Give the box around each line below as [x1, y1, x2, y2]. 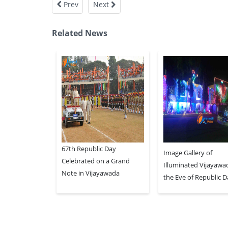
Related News [52, 27, 107, 39]
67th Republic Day [62, 144, 116, 154]
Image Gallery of [163, 148, 213, 158]
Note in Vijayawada [62, 168, 120, 178]
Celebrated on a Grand [62, 156, 130, 166]
